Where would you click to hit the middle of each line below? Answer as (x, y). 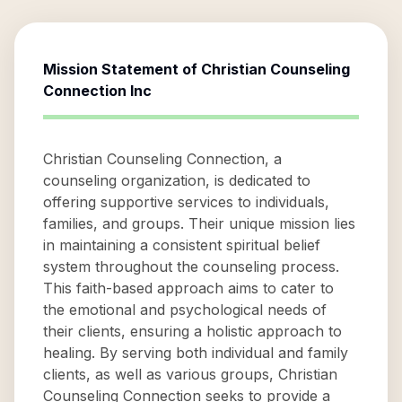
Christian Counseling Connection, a (162, 159)
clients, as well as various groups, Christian (190, 374)
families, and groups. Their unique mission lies (199, 223)
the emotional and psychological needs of (185, 310)
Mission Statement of (122, 69)
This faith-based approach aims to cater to (188, 288)
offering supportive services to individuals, (186, 202)
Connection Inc (97, 91)
